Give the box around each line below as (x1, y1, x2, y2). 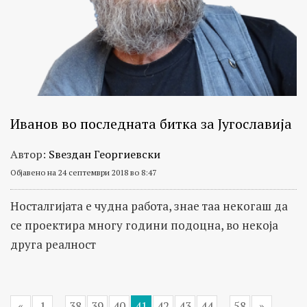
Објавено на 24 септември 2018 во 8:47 (10, 167, 156, 177)
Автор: (10, 146, 49, 162)
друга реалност (10, 236, 96, 252)
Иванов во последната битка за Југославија (10, 114, 292, 133)
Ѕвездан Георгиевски (49, 146, 160, 162)
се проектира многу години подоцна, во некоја (10, 217, 278, 233)
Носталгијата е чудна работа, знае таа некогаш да (10, 197, 288, 214)
